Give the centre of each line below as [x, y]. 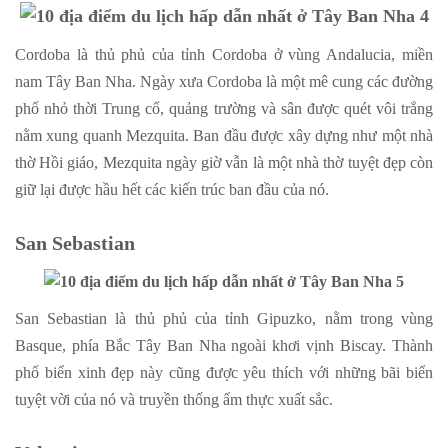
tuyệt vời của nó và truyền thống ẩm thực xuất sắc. [174, 399]
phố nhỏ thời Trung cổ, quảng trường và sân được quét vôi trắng [224, 109]
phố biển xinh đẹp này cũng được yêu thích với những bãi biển [224, 372]
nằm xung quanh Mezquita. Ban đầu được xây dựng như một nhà [224, 136]
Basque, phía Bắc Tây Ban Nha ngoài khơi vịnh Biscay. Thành [224, 345]
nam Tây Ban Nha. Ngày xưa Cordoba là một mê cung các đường [224, 82]
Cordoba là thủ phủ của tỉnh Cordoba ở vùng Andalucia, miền [224, 55]
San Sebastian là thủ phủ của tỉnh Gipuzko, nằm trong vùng [224, 318]
